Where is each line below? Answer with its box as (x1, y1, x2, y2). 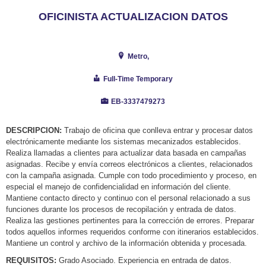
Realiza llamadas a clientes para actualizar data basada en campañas (6, 148, 246, 157)
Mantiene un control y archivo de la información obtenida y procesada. (6, 239, 247, 248)
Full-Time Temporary (103, 75, 173, 83)
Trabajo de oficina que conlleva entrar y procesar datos (62, 126, 253, 135)
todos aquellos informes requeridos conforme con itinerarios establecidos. (6, 227, 259, 236)
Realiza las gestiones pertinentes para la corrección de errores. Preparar (6, 216, 254, 225)
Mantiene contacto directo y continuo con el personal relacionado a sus (6, 194, 251, 202)
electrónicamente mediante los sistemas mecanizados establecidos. (6, 137, 241, 146)
